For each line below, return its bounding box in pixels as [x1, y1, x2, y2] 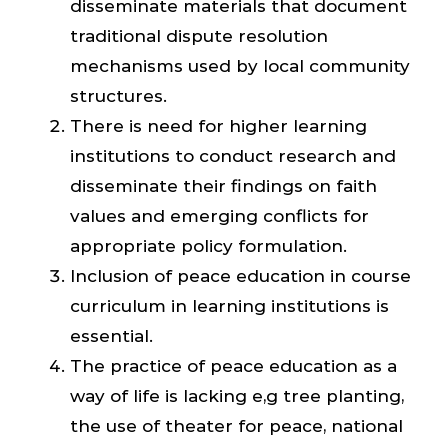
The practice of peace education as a [70, 355, 397, 376]
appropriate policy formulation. [70, 235, 347, 256]
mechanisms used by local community [70, 55, 410, 76]
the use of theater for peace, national [70, 415, 403, 436]
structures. [70, 85, 167, 106]
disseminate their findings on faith [70, 175, 377, 196]
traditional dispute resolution [70, 25, 328, 46]
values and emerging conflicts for [70, 205, 369, 226]
